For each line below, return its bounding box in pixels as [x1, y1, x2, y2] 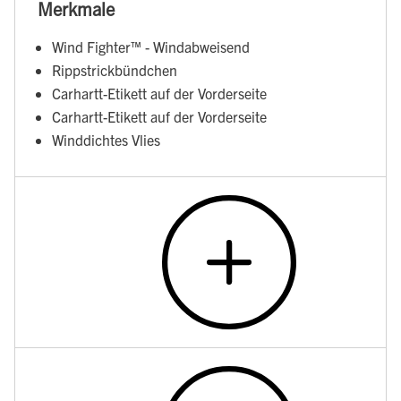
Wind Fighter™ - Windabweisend [52, 38, 250, 56]
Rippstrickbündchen [52, 61, 177, 80]
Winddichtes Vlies [52, 131, 160, 149]
